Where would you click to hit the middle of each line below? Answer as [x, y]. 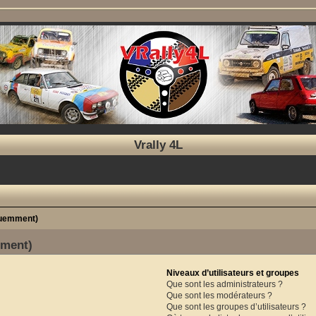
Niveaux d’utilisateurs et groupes [232, 273]
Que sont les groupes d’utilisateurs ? [236, 306]
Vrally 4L [158, 145]
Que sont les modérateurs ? [219, 295]
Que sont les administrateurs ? [224, 284]
